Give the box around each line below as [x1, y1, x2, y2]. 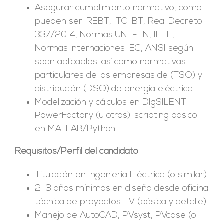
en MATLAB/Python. [34, 124, 117, 134]
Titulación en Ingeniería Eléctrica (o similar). [34, 170, 208, 180]
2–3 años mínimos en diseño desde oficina [34, 183, 208, 193]
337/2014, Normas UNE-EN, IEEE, [34, 30, 174, 40]
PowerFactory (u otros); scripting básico [34, 111, 197, 120]
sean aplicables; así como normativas [34, 57, 186, 67]
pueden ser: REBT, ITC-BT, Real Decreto [34, 16, 202, 26]
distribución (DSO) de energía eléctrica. [34, 84, 194, 94]
